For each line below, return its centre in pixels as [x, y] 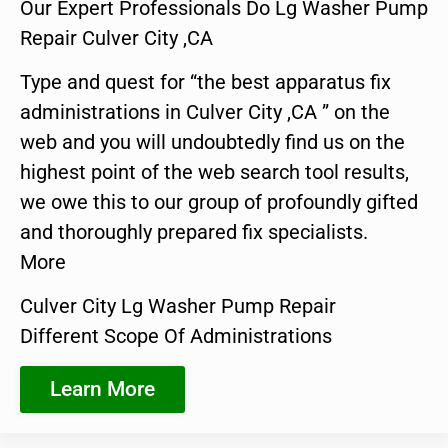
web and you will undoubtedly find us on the [212, 141]
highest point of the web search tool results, [214, 171]
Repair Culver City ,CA [116, 37]
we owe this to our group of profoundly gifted [219, 201]
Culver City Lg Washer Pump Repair [178, 306]
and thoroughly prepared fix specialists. [194, 231]
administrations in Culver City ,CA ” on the [205, 111]
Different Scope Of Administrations [176, 336]
